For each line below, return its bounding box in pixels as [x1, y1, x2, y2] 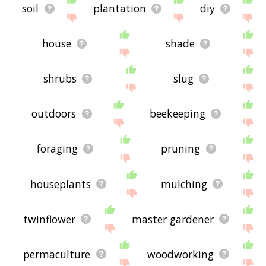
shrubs [43, 71, 77, 86]
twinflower [23, 211, 76, 226]
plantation [93, 1, 146, 16]
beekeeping [149, 106, 205, 121]
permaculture [23, 246, 91, 261]
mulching [160, 176, 207, 191]
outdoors [31, 106, 77, 121]
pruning [161, 141, 201, 156]
